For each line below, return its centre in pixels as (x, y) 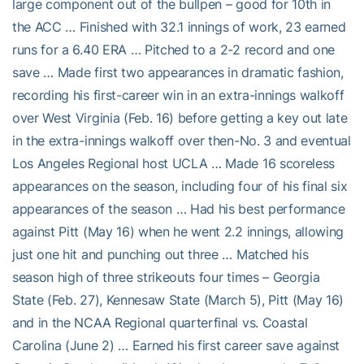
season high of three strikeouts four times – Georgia (166, 277)
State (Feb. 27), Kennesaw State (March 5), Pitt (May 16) (178, 299)
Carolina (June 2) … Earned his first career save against (176, 345)
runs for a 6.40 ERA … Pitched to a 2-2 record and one (174, 49)
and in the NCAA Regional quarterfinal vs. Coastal (160, 322)
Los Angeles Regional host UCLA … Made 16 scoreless (173, 163)
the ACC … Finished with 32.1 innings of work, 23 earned (179, 26)
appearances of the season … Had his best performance (179, 208)
